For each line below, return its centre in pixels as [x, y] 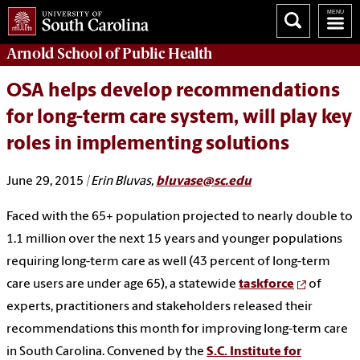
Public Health [167, 53]
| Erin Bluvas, [120, 182]
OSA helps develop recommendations [173, 92]
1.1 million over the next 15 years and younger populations [174, 240]
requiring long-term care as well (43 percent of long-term [168, 262]
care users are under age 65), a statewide [123, 285]
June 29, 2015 [45, 182]
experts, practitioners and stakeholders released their [160, 307]
